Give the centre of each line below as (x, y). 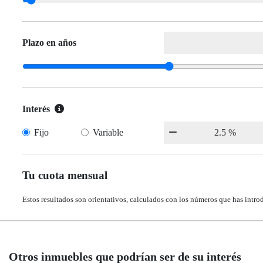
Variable (108, 133)
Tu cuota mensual (65, 176)
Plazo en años (49, 43)
